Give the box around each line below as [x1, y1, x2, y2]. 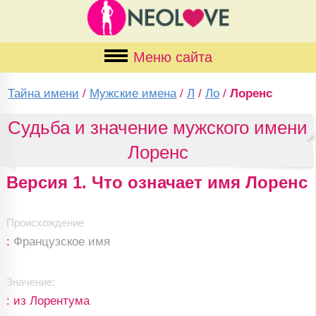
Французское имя [13, 235, 110, 248]
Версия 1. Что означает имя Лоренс [6, 173, 308, 192]
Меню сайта [133, 49, 212, 65]
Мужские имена [90, 87, 177, 100]
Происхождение [6, 217, 84, 229]
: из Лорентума [6, 294, 90, 308]
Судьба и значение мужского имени [8, 118, 308, 138]
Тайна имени [8, 87, 80, 100]
